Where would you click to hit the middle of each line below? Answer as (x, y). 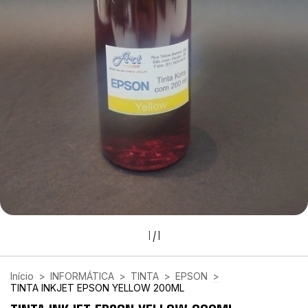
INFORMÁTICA (82, 276)
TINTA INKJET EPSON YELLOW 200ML (97, 288)
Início (22, 276)
